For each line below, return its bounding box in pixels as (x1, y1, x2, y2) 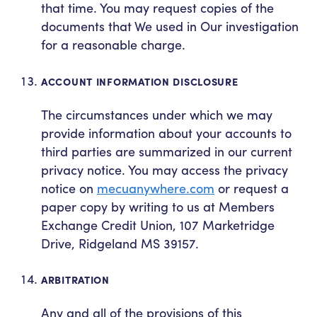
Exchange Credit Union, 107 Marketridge (41, 215, 275, 234)
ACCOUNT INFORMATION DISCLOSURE (41, 74, 238, 88)
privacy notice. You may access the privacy (41, 160, 288, 178)
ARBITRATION (41, 272, 110, 287)
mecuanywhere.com (97, 178, 214, 197)
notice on (41, 178, 97, 197)
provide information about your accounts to (41, 123, 292, 142)
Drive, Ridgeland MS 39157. (41, 234, 199, 252)
